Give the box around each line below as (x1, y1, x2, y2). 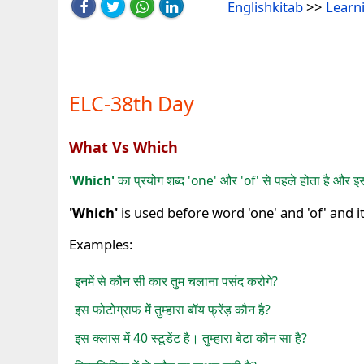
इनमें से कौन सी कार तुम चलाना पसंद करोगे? (75, 271, 279, 290)
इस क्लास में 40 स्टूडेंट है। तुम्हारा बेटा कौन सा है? (75, 328, 308, 347)
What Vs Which (69, 136, 179, 157)
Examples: (69, 235, 133, 254)
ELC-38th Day (69, 89, 195, 117)
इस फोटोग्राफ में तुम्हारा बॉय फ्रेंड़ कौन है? (75, 300, 271, 318)
